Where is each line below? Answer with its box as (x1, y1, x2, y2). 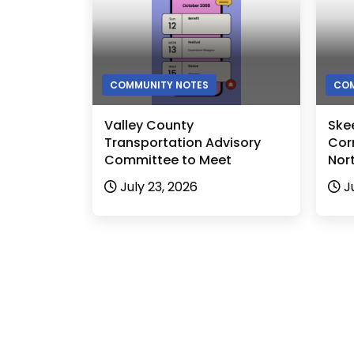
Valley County (104, 116, 194, 135)
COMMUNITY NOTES (110, 78, 209, 92)
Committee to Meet (104, 151, 232, 170)
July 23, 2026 (120, 178, 198, 197)
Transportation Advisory (104, 134, 261, 153)
